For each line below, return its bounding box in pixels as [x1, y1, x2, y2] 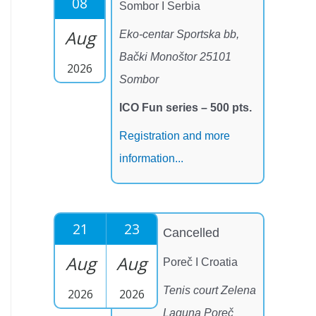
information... [119, 152, 183, 165]
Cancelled [163, 226, 219, 241]
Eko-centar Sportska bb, [119, 28, 239, 41]
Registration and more [119, 130, 230, 142]
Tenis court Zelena [163, 284, 256, 297]
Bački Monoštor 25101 [119, 51, 231, 63]
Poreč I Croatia [163, 256, 238, 269]
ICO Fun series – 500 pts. [119, 102, 252, 114]
